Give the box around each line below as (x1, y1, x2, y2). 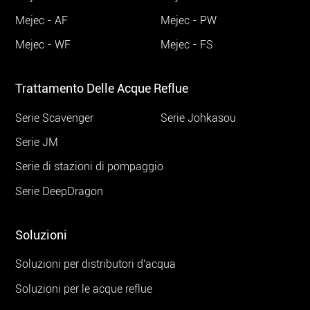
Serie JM (15, 136, 59, 149)
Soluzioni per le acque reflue (15, 282, 153, 295)
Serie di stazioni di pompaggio (15, 160, 164, 174)
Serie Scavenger (15, 111, 94, 125)
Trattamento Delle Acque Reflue (15, 81, 189, 96)
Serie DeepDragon (15, 184, 104, 198)
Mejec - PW (161, 13, 217, 27)
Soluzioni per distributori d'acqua (15, 257, 176, 271)
